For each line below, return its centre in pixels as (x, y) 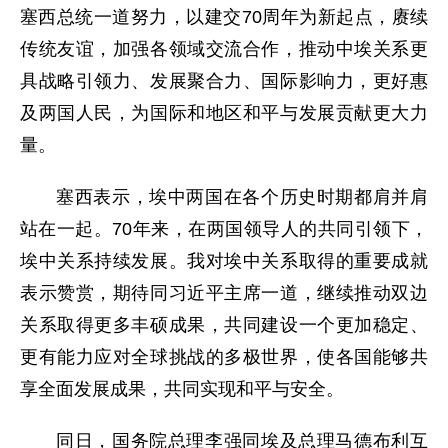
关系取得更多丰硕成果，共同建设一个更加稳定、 (224, 325)
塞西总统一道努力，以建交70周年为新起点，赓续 (224, 17)
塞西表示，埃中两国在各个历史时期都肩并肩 (242, 197)
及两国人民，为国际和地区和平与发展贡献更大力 (224, 113)
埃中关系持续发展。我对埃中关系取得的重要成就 (224, 261)
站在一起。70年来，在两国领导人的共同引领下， (224, 229)
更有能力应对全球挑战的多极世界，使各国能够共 (224, 357)
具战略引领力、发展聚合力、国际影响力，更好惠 (224, 81)
